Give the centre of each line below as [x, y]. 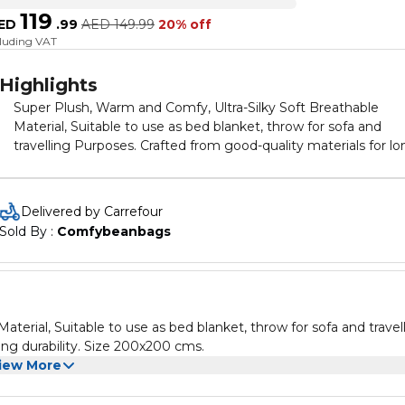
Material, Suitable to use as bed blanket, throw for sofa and [198, 127]
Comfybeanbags [114, 231]
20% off [185, 24]
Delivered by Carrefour [92, 212]
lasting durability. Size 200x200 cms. [127, 165]
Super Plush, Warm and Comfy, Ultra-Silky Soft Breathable [196, 108]
